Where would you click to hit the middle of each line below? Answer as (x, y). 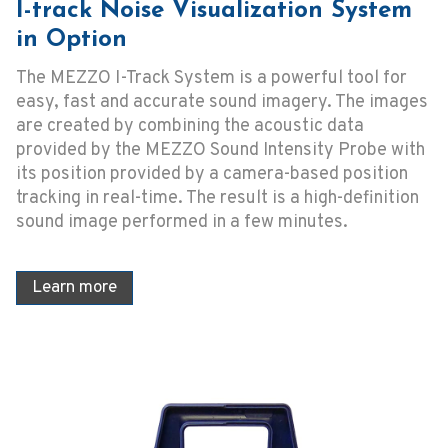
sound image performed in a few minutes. (182, 223)
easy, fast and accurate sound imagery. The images (222, 103)
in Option (71, 40)
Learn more (74, 288)
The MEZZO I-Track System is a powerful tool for (211, 79)
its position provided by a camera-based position (212, 175)
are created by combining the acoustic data (190, 127)
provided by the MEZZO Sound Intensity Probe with (220, 151)
